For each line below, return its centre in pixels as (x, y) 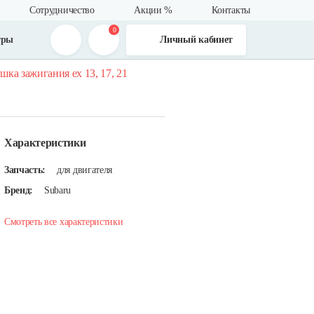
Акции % (153, 10)
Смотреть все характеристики (64, 222)
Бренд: (19, 190)
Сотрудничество (62, 10)
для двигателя (84, 170)
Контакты (231, 10)
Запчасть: (25, 170)
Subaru (58, 190)
